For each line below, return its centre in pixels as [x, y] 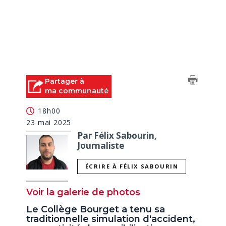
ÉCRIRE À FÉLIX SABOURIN [132, 166]
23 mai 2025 [49, 122]
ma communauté [77, 91]
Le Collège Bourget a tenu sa [96, 210]
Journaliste [101, 145]
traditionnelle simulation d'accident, [111, 219]
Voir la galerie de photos [83, 192]
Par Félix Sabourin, [117, 135]
